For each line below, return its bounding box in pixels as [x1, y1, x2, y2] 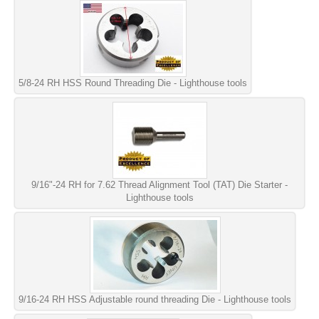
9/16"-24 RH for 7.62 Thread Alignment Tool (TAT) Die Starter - [31, 179, 288, 190]
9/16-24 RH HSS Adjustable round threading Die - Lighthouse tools [19, 293, 291, 305]
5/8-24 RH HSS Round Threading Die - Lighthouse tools [19, 77, 247, 88]
